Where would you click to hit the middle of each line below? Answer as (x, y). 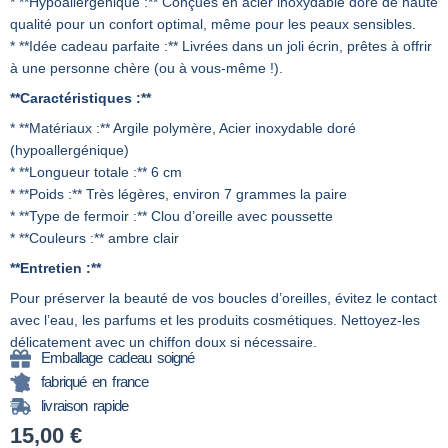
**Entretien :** (55, 268)
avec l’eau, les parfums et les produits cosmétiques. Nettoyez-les (215, 320)
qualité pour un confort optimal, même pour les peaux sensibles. (213, 24)
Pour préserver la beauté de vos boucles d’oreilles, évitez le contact (223, 298)
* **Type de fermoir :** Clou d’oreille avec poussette (171, 216)
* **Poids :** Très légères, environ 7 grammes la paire (178, 194)
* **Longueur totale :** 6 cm (96, 172)
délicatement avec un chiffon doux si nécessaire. (163, 342)
